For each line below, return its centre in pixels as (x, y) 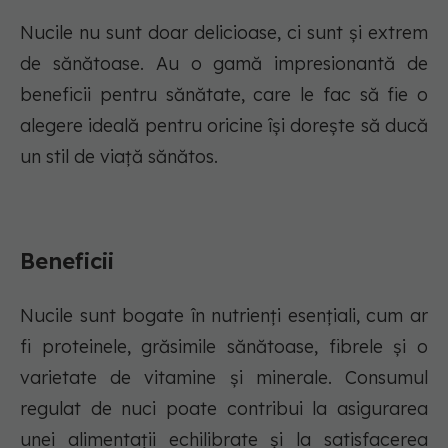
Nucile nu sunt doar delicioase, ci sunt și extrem (224, 33)
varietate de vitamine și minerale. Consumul (224, 378)
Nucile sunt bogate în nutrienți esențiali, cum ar (224, 316)
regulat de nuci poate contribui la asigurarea (224, 409)
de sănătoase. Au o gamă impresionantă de (224, 64)
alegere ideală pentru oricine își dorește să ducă (224, 126)
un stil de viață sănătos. (121, 157)
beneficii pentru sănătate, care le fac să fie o (224, 95)
